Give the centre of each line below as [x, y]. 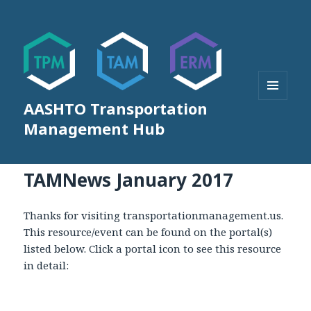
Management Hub [94, 129]
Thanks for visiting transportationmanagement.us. [154, 215]
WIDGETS [279, 129]
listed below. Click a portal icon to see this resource [153, 248]
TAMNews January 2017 [129, 179]
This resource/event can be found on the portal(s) [148, 232]
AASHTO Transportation [116, 109]
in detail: [47, 265]
